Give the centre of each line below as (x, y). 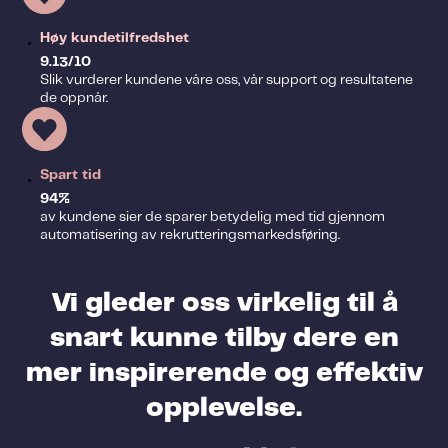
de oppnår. (73, 97)
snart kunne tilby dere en (224, 338)
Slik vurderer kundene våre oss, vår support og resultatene (226, 79)
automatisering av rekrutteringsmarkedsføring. (189, 234)
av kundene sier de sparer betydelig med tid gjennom (212, 216)
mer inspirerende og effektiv (224, 373)
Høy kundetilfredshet (114, 38)
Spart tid (70, 175)
